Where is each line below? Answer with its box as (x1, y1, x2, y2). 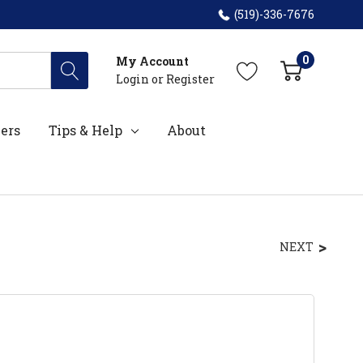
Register (166, 70, 215, 87)
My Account (116, 53, 189, 69)
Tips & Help (49, 121, 123, 139)
